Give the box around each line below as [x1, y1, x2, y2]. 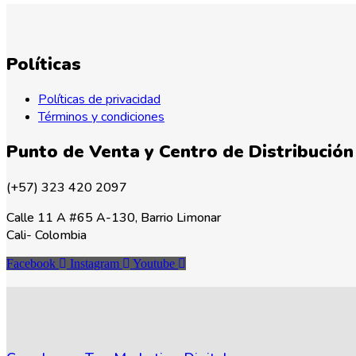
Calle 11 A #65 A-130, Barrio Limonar [6, 208, 221, 226]
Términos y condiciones [38, 108, 164, 126]
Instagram [70, 256, 119, 270]
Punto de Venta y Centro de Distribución [6, 140, 354, 164]
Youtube [133, 256, 175, 270]
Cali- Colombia [6, 226, 87, 244]
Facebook [6, 256, 56, 270]
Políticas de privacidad [38, 91, 161, 109]
